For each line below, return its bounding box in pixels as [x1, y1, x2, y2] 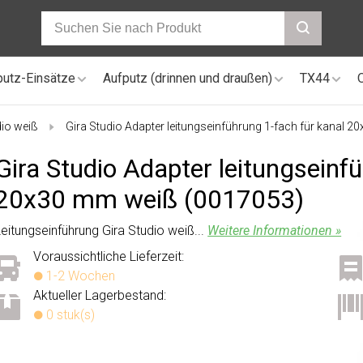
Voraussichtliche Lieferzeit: [33, 248, 185, 264]
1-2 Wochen [43, 267, 116, 284]
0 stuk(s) [43, 306, 96, 322]
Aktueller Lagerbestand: [33, 287, 167, 303]
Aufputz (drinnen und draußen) [103, 70, 272, 86]
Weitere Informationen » [207, 222, 342, 238]
